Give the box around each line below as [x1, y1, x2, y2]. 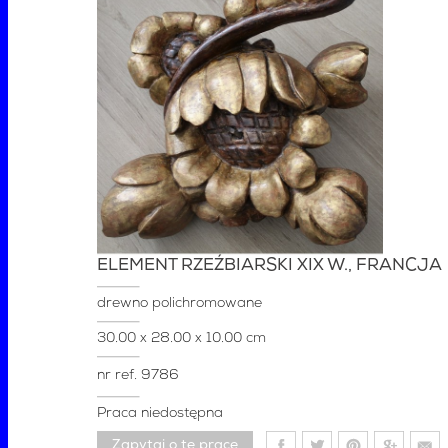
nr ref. [97, 368, 141, 383]
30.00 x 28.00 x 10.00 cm [97, 331, 266, 346]
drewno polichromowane [97, 296, 262, 311]
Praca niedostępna [97, 406, 223, 421]
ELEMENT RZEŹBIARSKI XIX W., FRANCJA [97, 257, 442, 274]
